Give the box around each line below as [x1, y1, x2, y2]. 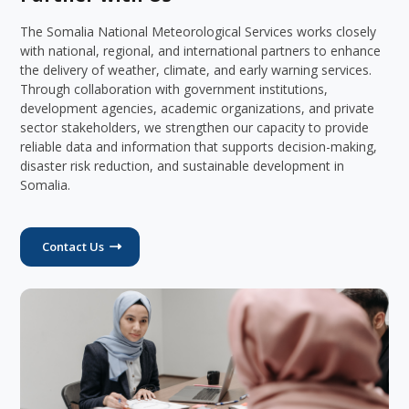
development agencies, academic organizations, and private [20, 100, 375, 117]
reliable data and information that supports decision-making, [20, 138, 378, 155]
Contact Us [41, 237, 104, 255]
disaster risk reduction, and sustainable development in [20, 157, 345, 174]
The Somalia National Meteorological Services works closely [20, 23, 377, 40]
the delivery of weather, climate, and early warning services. [20, 61, 372, 79]
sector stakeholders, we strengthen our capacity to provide [20, 119, 370, 136]
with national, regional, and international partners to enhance [20, 42, 382, 59]
